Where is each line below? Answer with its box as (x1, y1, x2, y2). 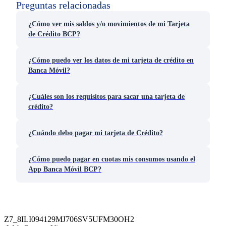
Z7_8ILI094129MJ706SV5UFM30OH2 (4, 214, 134, 223)
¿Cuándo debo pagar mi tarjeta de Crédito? (28, 129, 163, 137)
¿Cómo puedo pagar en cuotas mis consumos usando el (28, 155, 195, 163)
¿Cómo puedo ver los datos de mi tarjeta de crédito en (28, 56, 194, 64)
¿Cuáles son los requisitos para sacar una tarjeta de (28, 92, 185, 100)
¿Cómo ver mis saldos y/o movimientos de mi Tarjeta (28, 20, 190, 28)
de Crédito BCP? (28, 30, 80, 38)
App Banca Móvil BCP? (28, 165, 101, 173)
